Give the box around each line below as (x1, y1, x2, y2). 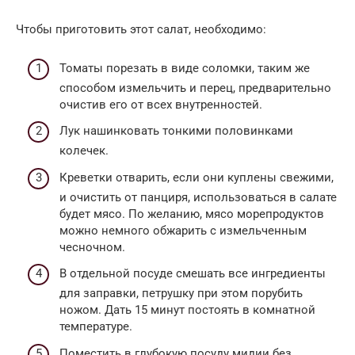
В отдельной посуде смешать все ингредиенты (59, 266, 326, 281)
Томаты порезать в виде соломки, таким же (59, 60, 310, 75)
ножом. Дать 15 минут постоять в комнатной (59, 303, 315, 318)
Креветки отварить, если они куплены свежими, (59, 170, 334, 185)
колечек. (59, 143, 109, 158)
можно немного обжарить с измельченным (59, 223, 307, 238)
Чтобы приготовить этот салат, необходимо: (16, 22, 266, 37)
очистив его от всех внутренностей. (59, 97, 262, 112)
